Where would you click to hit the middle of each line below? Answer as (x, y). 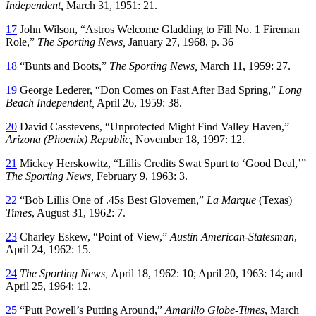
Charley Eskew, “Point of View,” (93, 236)
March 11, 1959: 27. (244, 66)
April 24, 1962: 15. (48, 249)
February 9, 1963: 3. (141, 176)
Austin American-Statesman (232, 236)
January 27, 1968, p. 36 (181, 42)
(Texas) (275, 200)
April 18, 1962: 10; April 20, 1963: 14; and (207, 273)
